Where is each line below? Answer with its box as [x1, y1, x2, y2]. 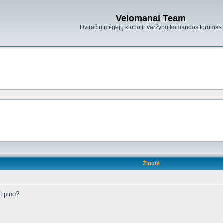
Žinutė [142, 160, 160, 166]
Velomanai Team [115, 13, 186, 23]
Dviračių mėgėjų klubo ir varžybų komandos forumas [80, 24, 222, 31]
